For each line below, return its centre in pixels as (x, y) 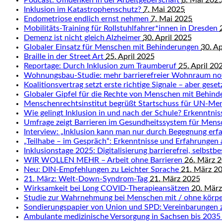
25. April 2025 (130, 56)
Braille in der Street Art (65, 56)
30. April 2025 (167, 38)
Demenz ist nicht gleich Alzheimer (83, 38)
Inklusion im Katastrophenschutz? (83, 9)
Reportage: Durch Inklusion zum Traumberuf (101, 66)
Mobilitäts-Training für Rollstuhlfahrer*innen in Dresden (122, 28)
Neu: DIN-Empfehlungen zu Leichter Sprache (102, 169)
